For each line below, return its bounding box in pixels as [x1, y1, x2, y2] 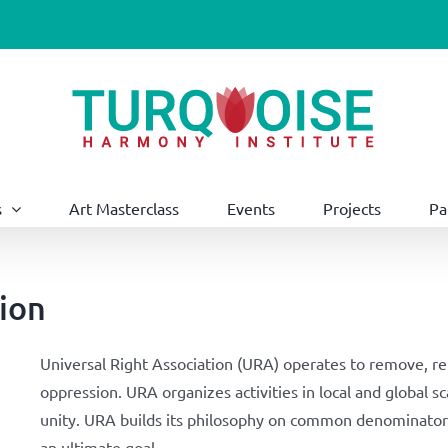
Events [227, 197, 275, 218]
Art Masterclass [69, 197, 179, 218]
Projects [323, 197, 381, 218]
